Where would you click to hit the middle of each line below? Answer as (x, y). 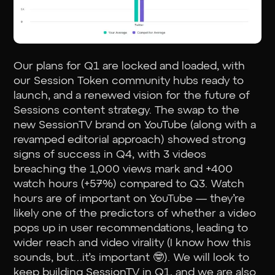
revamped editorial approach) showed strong (130, 140)
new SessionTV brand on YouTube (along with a (135, 125)
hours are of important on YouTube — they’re (130, 199)
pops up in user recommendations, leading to (131, 228)
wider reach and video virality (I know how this (133, 243)
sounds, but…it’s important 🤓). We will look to (132, 258)
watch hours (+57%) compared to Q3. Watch (129, 184)
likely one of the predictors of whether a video (135, 213)
